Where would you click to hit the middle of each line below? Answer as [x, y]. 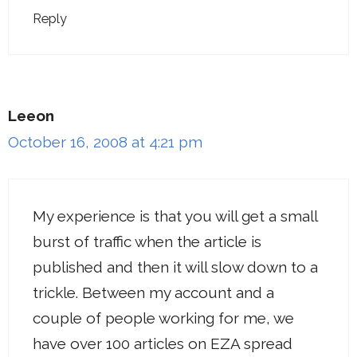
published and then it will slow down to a [175, 267]
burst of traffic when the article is [147, 241]
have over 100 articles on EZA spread [163, 343]
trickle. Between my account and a [153, 292]
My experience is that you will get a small [175, 216]
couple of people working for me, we [163, 318]
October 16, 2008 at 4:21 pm [105, 142]
